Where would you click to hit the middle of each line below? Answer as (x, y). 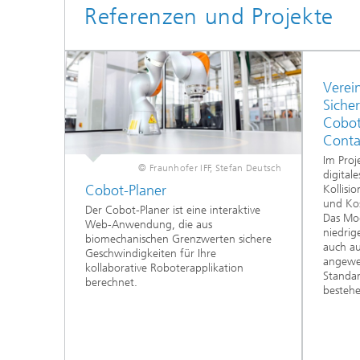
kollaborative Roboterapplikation (164, 268)
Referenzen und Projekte (209, 17)
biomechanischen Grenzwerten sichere (178, 239)
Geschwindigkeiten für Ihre (151, 253)
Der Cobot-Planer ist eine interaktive (173, 210)
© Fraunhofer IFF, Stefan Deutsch (210, 168)
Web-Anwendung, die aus (149, 224)
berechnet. (111, 282)
